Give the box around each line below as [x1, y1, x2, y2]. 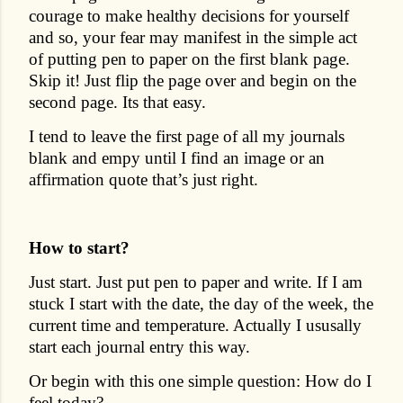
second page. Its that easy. [29, 92, 206, 112]
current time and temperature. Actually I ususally [29, 315, 362, 335]
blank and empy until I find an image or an [29, 148, 325, 167]
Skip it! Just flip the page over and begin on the [29, 70, 356, 90]
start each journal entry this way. [29, 336, 250, 356]
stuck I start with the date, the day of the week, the [29, 293, 373, 313]
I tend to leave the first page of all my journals [29, 126, 345, 146]
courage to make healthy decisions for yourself [29, 5, 349, 25]
